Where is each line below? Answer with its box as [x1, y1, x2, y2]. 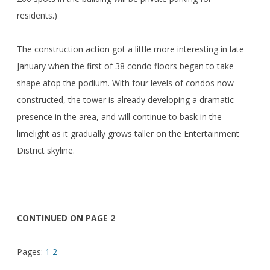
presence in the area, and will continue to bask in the [17, 110, 222, 122]
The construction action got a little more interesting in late [17, 43, 244, 55]
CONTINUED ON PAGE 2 [17, 212, 115, 224]
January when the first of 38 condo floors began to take [17, 60, 234, 72]
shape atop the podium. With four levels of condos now [17, 77, 234, 89]
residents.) [17, 9, 57, 21]
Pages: [17, 245, 45, 257]
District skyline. [17, 144, 75, 156]
